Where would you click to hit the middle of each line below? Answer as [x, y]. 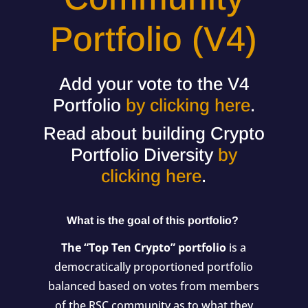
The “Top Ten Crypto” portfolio [144, 248]
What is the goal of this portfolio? [152, 221]
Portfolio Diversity [144, 155]
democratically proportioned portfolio [154, 267]
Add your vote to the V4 [154, 84]
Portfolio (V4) [154, 40]
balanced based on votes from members [154, 286]
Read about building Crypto [154, 134]
